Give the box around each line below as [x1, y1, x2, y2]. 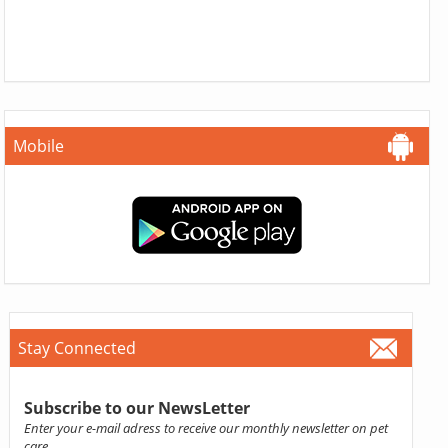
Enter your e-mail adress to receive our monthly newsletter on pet [23, 418, 388, 437]
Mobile [13, 134, 65, 157]
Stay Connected [17, 336, 136, 359]
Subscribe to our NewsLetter [23, 396, 250, 419]
